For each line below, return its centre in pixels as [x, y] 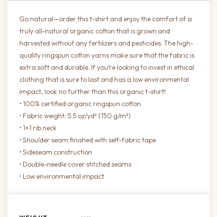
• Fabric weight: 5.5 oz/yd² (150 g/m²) [75, 116]
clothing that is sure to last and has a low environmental [104, 80]
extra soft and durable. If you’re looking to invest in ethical [107, 68]
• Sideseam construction [56, 152]
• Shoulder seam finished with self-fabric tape [88, 140]
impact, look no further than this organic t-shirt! [93, 92]
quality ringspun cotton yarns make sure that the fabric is [107, 55]
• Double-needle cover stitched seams [75, 164]
